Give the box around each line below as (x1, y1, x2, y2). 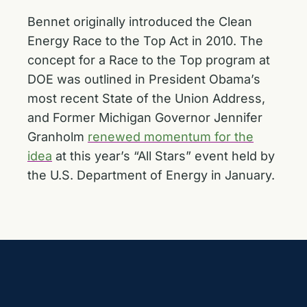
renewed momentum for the (88, 130, 254, 144)
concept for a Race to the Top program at (27, 53, 270, 67)
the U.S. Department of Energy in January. (27, 168, 275, 182)
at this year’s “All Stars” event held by (52, 149, 275, 163)
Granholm (27, 130, 88, 144)
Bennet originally (27, 14, 129, 29)
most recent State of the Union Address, (27, 91, 265, 106)
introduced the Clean (129, 14, 252, 29)
